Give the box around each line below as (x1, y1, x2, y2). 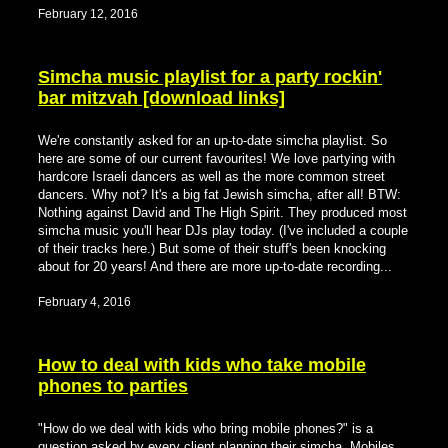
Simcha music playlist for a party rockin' (38, 66, 382, 87)
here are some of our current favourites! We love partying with (38, 150, 395, 166)
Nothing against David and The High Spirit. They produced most (38, 204, 407, 220)
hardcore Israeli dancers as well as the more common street (38, 168, 385, 184)
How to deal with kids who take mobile (38, 354, 366, 375)
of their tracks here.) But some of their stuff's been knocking (38, 240, 386, 256)
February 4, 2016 (38, 294, 131, 309)
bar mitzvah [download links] (38, 87, 285, 108)
